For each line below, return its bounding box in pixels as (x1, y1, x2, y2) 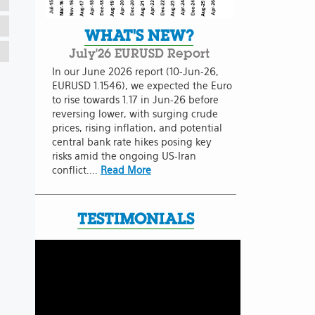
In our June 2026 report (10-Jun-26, (51, 65, 219, 77)
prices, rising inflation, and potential (51, 122, 222, 134)
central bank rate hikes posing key (51, 136, 212, 148)
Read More (100, 164, 151, 176)
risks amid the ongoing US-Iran (51, 150, 196, 162)
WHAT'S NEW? (84, 25, 194, 45)
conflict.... (51, 164, 101, 176)
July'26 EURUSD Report (68, 44, 210, 61)
